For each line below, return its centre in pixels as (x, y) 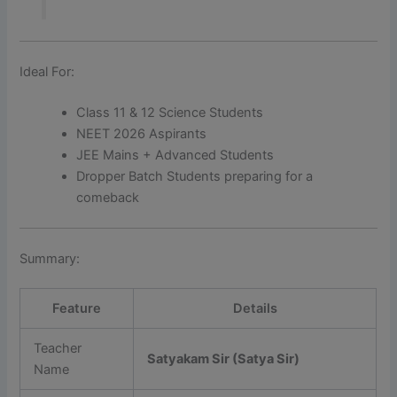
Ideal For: (47, 71)
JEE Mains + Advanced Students (175, 155)
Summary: (50, 258)
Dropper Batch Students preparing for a (195, 176)
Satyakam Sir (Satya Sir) (224, 359)
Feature (77, 309)
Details (255, 309)
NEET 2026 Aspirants (142, 133)
